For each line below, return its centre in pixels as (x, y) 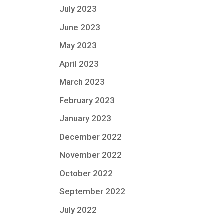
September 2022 (93, 191)
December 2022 (91, 137)
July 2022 (78, 210)
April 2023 (79, 64)
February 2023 (87, 100)
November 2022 (91, 155)
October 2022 (86, 173)
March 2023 (82, 82)
